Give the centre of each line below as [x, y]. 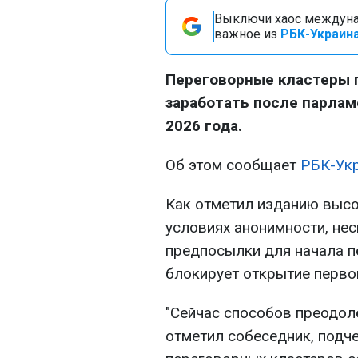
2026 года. [204, 126]
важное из [247, 34]
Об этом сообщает [233, 165]
